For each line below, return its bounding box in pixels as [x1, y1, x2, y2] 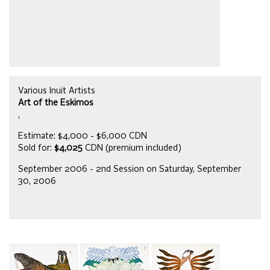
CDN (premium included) [83, 144, 181, 153]
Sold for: [18, 144, 54, 153]
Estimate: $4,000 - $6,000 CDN [18, 132, 147, 141]
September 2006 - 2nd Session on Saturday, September [18, 165, 241, 174]
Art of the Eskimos [18, 99, 93, 108]
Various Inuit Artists [18, 87, 95, 96]
